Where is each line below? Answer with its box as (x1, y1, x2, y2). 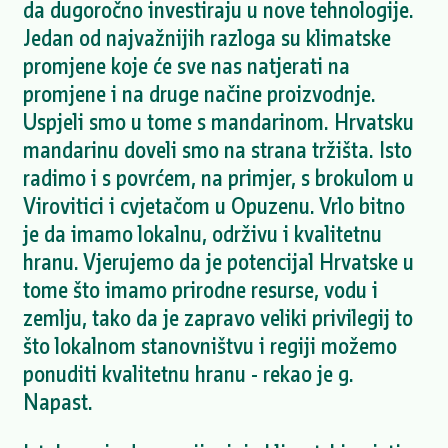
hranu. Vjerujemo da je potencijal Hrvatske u (22, 247, 414, 277)
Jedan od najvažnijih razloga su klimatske (22, 23, 391, 53)
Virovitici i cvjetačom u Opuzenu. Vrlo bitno (22, 191, 405, 221)
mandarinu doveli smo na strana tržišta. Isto (22, 135, 412, 165)
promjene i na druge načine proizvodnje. (22, 79, 376, 109)
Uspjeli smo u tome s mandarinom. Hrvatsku (22, 107, 414, 137)
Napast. (22, 387, 93, 417)
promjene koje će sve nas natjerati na (22, 51, 350, 81)
